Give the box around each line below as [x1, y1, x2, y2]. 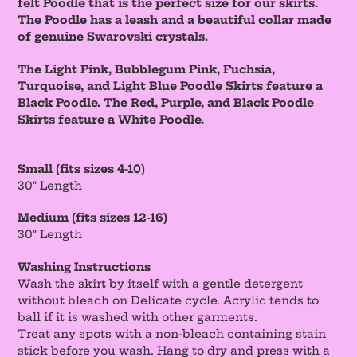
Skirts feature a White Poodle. [18, 112, 204, 127]
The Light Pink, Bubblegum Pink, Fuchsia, [18, 61, 275, 76]
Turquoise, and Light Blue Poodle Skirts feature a [18, 78, 323, 93]
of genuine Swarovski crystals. [18, 29, 208, 45]
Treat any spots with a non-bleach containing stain [18, 326, 326, 341]
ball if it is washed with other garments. [18, 309, 257, 324]
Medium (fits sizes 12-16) [18, 210, 167, 226]
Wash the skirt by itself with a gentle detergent [18, 276, 303, 291]
